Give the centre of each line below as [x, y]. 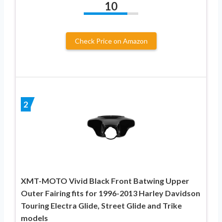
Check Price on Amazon [111, 41]
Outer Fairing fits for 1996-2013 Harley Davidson [111, 193]
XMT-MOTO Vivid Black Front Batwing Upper [105, 180]
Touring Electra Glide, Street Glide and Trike [101, 205]
